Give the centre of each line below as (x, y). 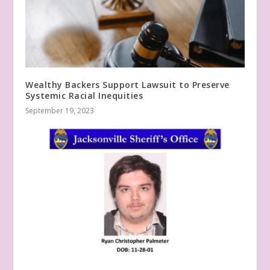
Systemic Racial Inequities (84, 96)
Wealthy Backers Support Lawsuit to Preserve (127, 85)
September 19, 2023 (60, 111)
